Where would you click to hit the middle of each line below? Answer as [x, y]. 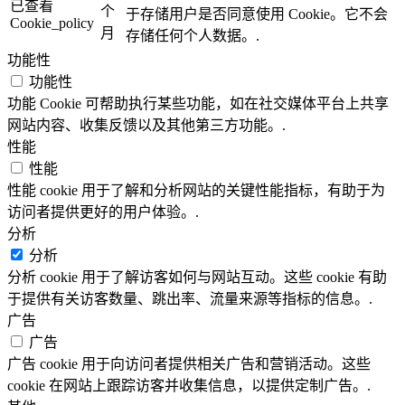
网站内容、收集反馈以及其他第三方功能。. [146, 125]
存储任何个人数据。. [193, 35]
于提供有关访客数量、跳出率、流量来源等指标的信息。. [190, 298]
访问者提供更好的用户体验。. [103, 212]
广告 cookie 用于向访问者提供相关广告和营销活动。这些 [189, 363]
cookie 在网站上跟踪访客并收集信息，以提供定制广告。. [189, 385]
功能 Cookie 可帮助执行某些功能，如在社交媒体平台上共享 [198, 103]
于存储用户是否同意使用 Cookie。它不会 [257, 14]
